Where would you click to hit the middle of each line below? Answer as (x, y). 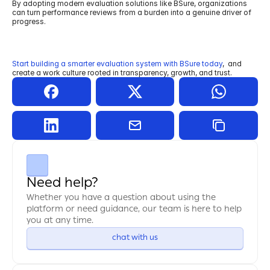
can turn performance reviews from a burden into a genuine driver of (132, 12)
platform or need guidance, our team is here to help (134, 210)
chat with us (135, 238)
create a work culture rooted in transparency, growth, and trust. (122, 73)
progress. (29, 21)
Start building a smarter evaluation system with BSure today (117, 64)
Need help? (62, 184)
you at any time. (60, 221)
